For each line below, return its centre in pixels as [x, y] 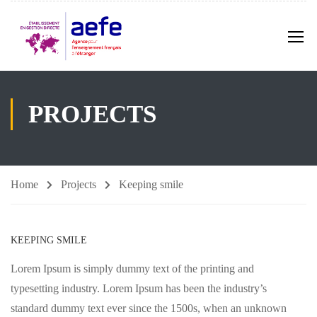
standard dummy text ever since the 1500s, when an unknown [149, 308]
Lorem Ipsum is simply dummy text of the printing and [132, 269]
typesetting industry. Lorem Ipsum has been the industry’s [139, 288]
